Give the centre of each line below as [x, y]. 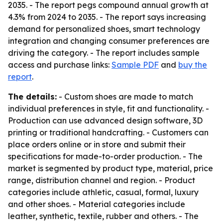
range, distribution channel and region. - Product [102, 180]
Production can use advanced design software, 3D [105, 120]
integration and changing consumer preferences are [109, 41]
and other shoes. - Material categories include [97, 204]
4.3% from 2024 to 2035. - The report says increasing [107, 17]
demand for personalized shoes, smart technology [104, 29]
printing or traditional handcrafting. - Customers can [108, 132]
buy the [193, 65]
